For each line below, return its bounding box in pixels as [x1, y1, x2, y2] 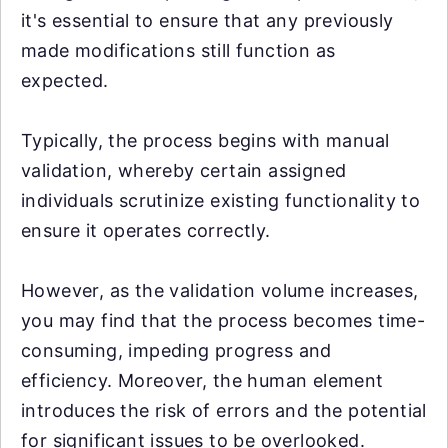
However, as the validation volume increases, [21, 280, 419, 301]
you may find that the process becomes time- [21, 310, 426, 331]
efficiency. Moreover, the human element [21, 370, 384, 391]
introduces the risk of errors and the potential [21, 400, 427, 421]
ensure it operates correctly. [21, 220, 271, 241]
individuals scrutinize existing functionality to [21, 190, 421, 211]
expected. [21, 70, 109, 91]
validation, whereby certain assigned [21, 160, 347, 181]
